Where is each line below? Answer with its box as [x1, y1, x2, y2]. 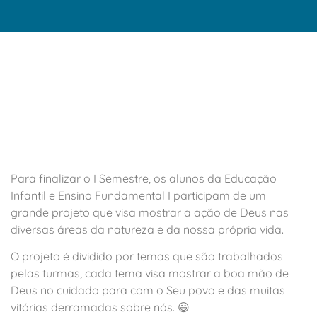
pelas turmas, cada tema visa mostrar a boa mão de [11, 266, 289, 281]
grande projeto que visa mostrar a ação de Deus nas [11, 205, 289, 219]
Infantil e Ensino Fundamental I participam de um [11, 188, 266, 202]
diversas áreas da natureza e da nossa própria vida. [11, 222, 284, 236]
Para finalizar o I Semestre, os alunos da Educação [11, 171, 277, 185]
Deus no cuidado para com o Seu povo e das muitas [11, 283, 285, 298]
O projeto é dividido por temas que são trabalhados [11, 249, 283, 264]
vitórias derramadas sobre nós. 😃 [11, 300, 190, 315]
